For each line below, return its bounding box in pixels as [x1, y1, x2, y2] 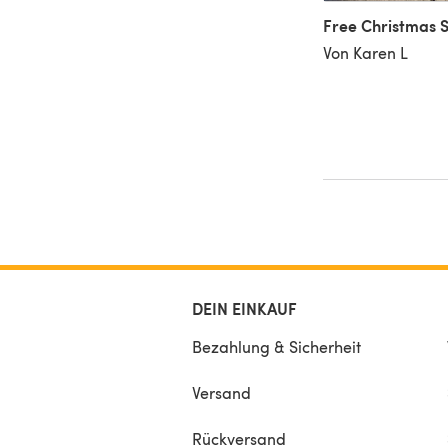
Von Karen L [323, 41, 409, 63]
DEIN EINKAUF [192, 296, 297, 320]
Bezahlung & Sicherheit [192, 335, 361, 357]
